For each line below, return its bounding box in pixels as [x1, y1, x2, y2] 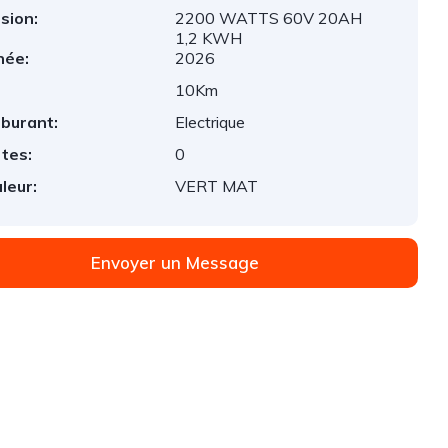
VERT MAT [175, 176, 259, 196]
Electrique [175, 112, 246, 132]
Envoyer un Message [91, 252, 260, 273]
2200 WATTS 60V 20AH [175, 8, 363, 28]
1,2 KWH [175, 28, 243, 48]
